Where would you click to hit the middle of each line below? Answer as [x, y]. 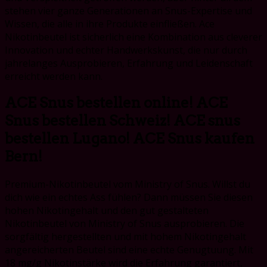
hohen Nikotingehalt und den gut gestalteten [107, 211]
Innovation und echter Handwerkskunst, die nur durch [126, 50]
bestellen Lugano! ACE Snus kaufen [130, 139]
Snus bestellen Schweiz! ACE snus [122, 121]
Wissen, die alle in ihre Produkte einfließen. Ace [110, 24]
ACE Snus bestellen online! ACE [116, 103]
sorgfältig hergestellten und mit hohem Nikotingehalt [125, 237]
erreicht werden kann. [54, 76]
